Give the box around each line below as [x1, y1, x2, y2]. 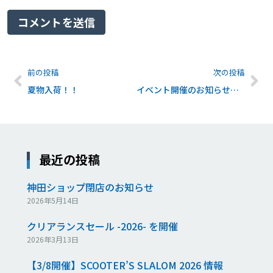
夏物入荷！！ [27, 83, 79, 96]
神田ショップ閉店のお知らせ [27, 180, 154, 195]
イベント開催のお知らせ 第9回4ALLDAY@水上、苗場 [230, 83, 239, 96]
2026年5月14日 [27, 195, 79, 206]
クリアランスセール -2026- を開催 [27, 219, 178, 234]
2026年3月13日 [27, 234, 79, 245]
